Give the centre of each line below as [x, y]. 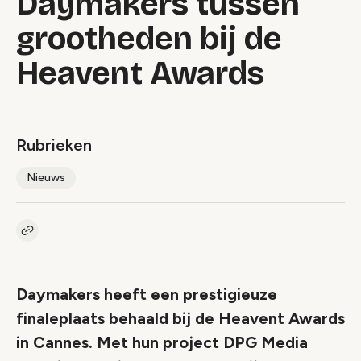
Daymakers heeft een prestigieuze [147, 294]
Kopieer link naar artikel [88, 237]
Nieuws [46, 178]
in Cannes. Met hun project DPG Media [162, 342]
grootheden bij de [149, 39]
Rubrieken [54, 145]
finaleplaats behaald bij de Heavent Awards [180, 318]
